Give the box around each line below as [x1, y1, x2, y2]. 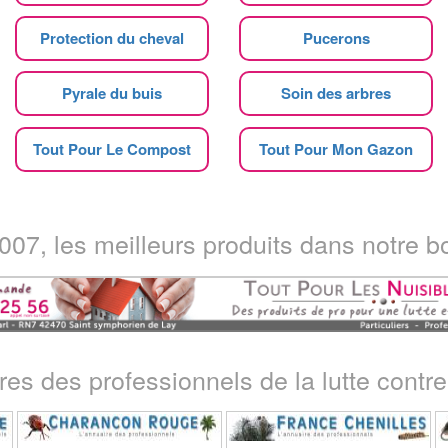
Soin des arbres [281, 81, 391, 104]
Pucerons [302, 26, 370, 49]
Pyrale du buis [62, 81, 162, 104]
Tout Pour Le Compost [33, 137, 191, 160]
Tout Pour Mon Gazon [259, 137, 413, 160]
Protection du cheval [40, 26, 184, 49]
